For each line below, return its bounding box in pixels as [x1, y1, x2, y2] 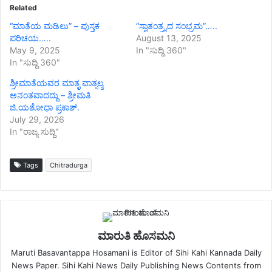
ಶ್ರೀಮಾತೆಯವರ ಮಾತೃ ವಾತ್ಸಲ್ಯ [10, 77, 103, 88]
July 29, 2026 [10, 114, 64, 124]
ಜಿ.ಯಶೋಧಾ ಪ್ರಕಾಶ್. [10, 101, 80, 112]
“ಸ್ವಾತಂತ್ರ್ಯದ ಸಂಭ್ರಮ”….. [136, 20, 217, 31]
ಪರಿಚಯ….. [10, 32, 51, 43]
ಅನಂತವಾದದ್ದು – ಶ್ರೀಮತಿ [10, 89, 90, 100]
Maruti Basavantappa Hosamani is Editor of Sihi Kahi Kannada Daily [10, 247, 262, 257]
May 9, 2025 [10, 44, 60, 55]
